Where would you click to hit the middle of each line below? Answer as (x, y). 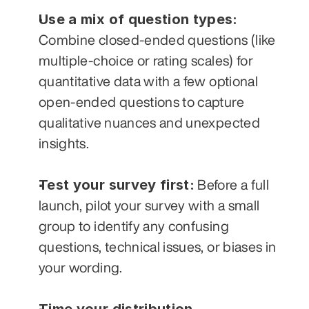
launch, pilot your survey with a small (149, 205)
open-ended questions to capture (141, 101)
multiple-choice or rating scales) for (146, 60)
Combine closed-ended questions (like (157, 39)
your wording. (81, 267)
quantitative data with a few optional (148, 81)
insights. (64, 143)
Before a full (232, 184)
